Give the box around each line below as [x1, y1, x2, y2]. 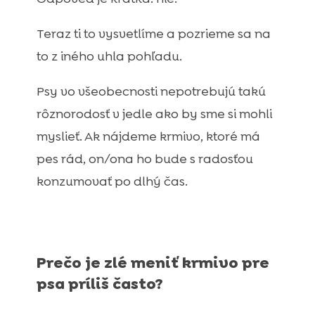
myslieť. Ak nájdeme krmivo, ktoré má [36, 128, 260, 146]
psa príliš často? [36, 274, 163, 295]
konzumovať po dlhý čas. [36, 173, 188, 191]
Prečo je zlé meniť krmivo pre [36, 252, 269, 274]
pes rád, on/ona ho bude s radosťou [36, 150, 253, 168]
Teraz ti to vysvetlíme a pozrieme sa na [36, 25, 271, 43]
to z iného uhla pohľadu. [36, 48, 182, 65]
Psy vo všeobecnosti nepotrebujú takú [36, 83, 266, 101]
